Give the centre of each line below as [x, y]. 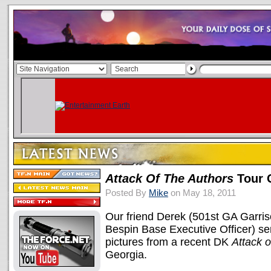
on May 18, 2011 [202, 193]
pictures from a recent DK [168, 242]
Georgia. [126, 255]
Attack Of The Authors [169, 178]
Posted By [127, 193]
